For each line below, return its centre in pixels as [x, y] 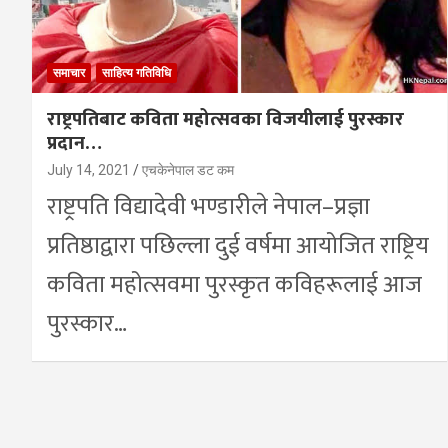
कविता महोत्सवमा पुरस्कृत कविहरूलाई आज [234, 284]
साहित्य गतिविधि [136, 72]
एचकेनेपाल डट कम [188, 169]
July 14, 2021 [88, 169]
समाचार [69, 72]
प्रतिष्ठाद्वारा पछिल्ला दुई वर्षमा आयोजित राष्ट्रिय [238, 245]
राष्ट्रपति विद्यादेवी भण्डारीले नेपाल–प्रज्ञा [208, 206]
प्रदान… [74, 143]
